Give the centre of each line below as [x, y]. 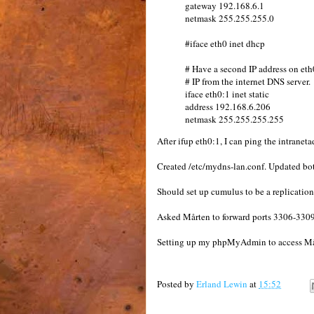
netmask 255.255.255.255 [234, 119]
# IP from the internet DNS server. [248, 81]
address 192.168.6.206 [228, 107]
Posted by [177, 284]
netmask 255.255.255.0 [230, 18]
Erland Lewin [222, 284]
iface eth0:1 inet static [227, 94]
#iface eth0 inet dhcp [225, 43]
